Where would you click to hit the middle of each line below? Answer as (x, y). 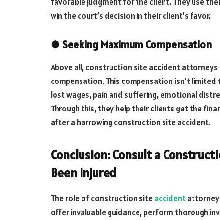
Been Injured (83, 173)
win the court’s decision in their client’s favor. (131, 16)
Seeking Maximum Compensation (137, 45)
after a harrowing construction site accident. (131, 123)
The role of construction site (102, 198)
